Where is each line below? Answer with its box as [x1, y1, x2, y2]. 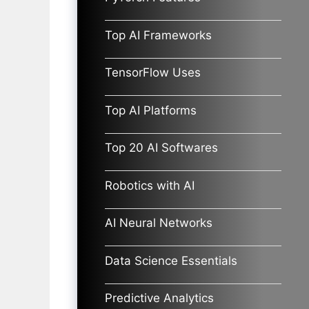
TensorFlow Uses [105, 66, 201, 79]
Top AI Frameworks [105, 28, 212, 42]
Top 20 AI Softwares [105, 141, 218, 154]
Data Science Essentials [105, 253, 237, 268]
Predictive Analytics [105, 291, 214, 305]
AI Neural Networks [105, 216, 212, 230]
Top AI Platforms [105, 103, 197, 117]
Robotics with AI [105, 178, 195, 192]
